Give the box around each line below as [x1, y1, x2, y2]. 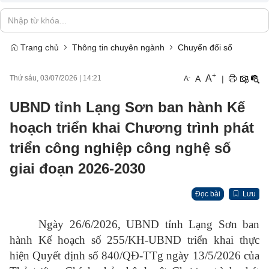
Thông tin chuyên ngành [72, 43, 165, 52]
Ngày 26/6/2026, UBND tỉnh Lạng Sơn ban [38, 218, 259, 231]
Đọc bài [195, 190, 220, 198]
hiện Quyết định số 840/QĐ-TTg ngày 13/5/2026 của [10, 249, 259, 262]
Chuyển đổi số [178, 43, 232, 52]
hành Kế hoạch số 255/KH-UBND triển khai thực [10, 234, 259, 246]
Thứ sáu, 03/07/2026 [10, 74, 77, 82]
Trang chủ [18, 43, 59, 52]
